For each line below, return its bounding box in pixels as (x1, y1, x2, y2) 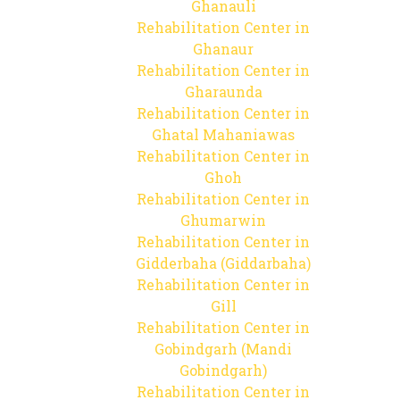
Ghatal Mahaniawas (152, 125, 295, 144)
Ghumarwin (180, 211, 266, 229)
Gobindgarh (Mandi (154, 339, 292, 358)
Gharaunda (184, 82, 262, 101)
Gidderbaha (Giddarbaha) (136, 254, 311, 272)
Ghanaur (193, 39, 254, 58)
